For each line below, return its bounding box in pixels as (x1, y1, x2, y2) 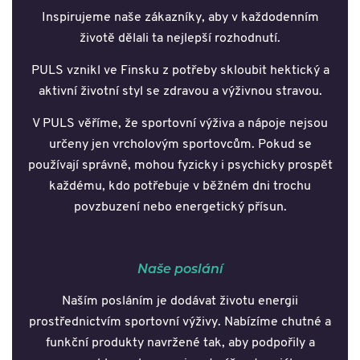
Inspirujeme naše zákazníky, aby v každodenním (41, 10, 319, 24)
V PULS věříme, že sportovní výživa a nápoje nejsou (32, 117, 328, 130)
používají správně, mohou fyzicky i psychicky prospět (27, 158, 333, 172)
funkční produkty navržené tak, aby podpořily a (45, 336, 315, 350)
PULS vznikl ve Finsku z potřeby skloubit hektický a (31, 63, 329, 77)
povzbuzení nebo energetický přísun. (73, 200, 287, 214)
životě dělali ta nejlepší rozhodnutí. (80, 31, 280, 45)
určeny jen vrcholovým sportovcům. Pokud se (48, 137, 312, 151)
